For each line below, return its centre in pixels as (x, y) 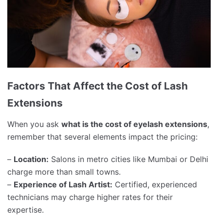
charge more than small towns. (64, 172)
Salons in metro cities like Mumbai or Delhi (128, 159)
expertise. (26, 209)
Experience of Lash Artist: (63, 184)
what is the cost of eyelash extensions (134, 124)
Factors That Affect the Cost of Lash (98, 86)
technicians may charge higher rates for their (90, 197)
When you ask (34, 124)
